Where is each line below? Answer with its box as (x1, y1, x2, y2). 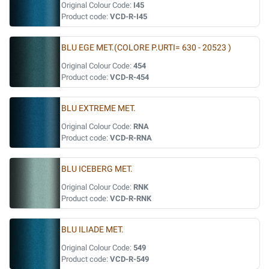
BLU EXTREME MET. (61, 103, 136, 113)
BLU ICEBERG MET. (61, 164, 133, 174)
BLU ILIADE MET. (61, 225, 124, 235)
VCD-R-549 (110, 255, 149, 264)
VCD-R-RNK (110, 194, 151, 203)
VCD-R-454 (110, 73, 149, 82)
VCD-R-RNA (110, 133, 152, 142)
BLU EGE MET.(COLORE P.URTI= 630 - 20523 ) (61, 43, 231, 53)
